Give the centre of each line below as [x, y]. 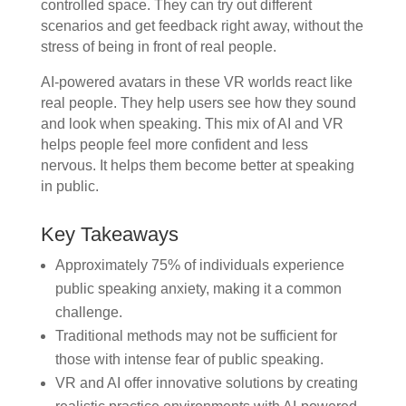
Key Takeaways [109, 234]
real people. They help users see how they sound [198, 102]
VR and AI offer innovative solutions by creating [206, 382]
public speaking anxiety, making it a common [198, 288]
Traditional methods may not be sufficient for [196, 335]
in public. [69, 186]
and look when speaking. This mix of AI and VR [192, 123]
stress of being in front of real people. [158, 46]
